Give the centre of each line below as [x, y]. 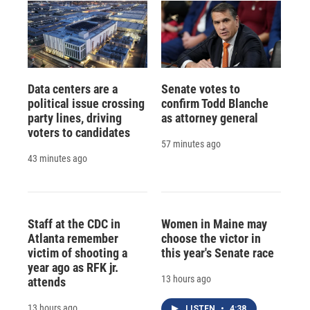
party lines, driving [75, 118]
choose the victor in [211, 238]
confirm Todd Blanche [215, 103]
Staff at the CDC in [74, 224]
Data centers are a [73, 89]
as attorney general [209, 118]
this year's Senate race [217, 253]
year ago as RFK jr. [73, 267]
